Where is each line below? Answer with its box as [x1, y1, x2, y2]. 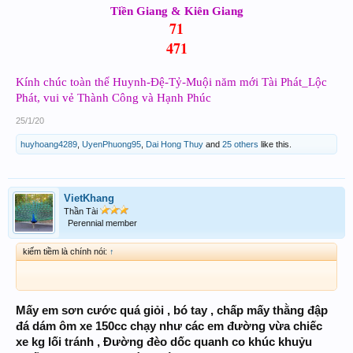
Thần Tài [64, 206, 100, 216]
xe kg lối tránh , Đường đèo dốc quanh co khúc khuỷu [16, 335, 312, 348]
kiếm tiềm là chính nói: [23, 247, 110, 256]
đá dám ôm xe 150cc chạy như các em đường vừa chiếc [16, 319, 322, 333]
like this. [258, 139, 292, 149]
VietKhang [64, 192, 114, 204]
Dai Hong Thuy [146, 139, 203, 149]
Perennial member [68, 218, 137, 228]
